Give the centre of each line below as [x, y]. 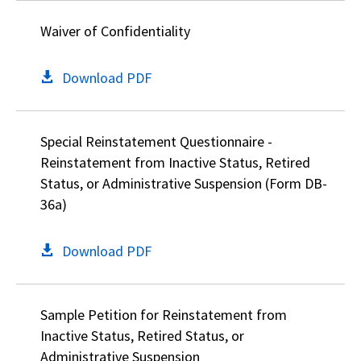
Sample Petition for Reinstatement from [164, 315]
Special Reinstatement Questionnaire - [156, 141]
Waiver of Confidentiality [115, 31]
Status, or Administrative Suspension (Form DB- [184, 183]
